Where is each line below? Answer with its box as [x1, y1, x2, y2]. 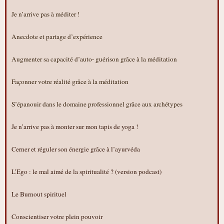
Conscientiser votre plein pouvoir [11, 211, 102, 221]
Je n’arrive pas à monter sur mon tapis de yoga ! [11, 122, 138, 131]
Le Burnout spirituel [11, 189, 66, 198]
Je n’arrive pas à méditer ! [11, 9, 79, 19]
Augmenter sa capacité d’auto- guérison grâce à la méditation [11, 54, 177, 64]
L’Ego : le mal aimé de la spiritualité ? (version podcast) [11, 166, 161, 176]
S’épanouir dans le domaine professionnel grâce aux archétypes [11, 99, 184, 109]
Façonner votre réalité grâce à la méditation [11, 77, 128, 86]
